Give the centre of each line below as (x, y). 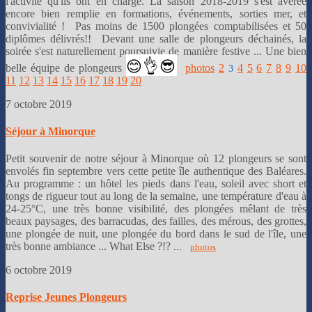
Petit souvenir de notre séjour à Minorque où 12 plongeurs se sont (156, 159)
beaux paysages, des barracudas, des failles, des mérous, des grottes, (156, 221)
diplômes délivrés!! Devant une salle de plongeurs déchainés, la (156, 38)
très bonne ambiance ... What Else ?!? (88, 247)
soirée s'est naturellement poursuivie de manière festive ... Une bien (156, 51)
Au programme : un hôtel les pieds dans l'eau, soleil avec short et (156, 184)
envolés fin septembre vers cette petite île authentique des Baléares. (156, 171)
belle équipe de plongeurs (66, 68)
